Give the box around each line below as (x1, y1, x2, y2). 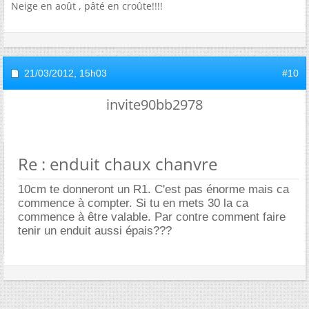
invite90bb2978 (106, 94, 203, 114)
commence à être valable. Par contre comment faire (18, 210, 286, 223)
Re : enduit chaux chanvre (18, 152, 217, 175)
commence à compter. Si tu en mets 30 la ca (18, 196, 248, 210)
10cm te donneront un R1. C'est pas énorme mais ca (18, 182, 289, 196)
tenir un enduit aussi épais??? (18, 223, 172, 237)
